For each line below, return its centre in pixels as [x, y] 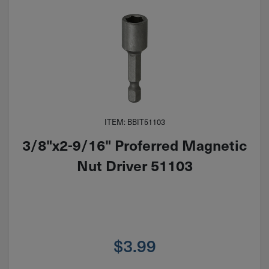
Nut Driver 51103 [134, 165]
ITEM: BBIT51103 [134, 122]
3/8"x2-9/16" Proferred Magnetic [134, 145]
